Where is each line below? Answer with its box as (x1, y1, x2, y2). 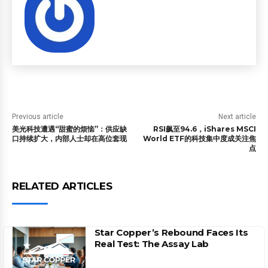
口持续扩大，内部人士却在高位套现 (12, 134, 127, 143)
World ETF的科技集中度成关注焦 (142, 134, 256, 143)
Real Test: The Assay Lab (94, 238, 209, 249)
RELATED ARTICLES (12, 180, 112, 192)
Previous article (12, 112, 63, 121)
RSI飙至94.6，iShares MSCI (153, 124, 256, 133)
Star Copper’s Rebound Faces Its (94, 227, 248, 238)
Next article (218, 112, 256, 121)
